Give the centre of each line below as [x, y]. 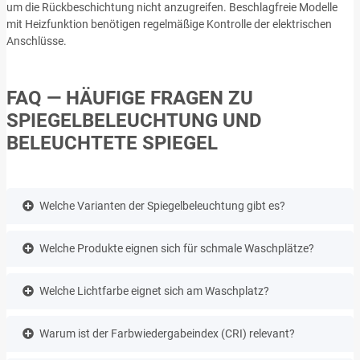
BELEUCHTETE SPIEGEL [112, 143]
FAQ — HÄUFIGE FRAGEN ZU [130, 98]
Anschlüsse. [37, 41]
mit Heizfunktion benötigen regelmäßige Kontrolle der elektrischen [169, 24]
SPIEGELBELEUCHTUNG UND [134, 120]
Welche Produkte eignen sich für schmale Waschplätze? [177, 248]
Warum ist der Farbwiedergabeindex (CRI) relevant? [167, 333]
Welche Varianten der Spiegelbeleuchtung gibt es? [162, 205]
